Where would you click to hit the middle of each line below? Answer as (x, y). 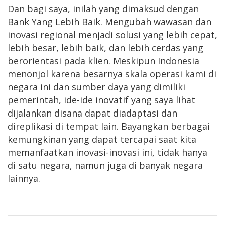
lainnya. (24, 178)
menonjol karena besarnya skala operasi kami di (112, 74)
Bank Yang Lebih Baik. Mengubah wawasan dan (109, 21)
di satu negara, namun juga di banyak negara (105, 165)
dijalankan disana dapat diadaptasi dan (92, 113)
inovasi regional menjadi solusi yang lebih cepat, (113, 34)
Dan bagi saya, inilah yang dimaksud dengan (103, 8)
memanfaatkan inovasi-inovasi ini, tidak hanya (107, 152)
